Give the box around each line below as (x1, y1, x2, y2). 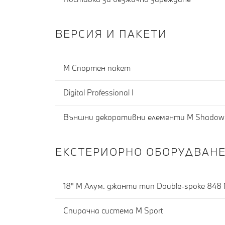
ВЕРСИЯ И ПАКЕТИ (55, 26, 167, 41)
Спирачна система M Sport (63, 205, 163, 216)
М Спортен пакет (63, 63, 131, 73)
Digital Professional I (63, 87, 134, 98)
